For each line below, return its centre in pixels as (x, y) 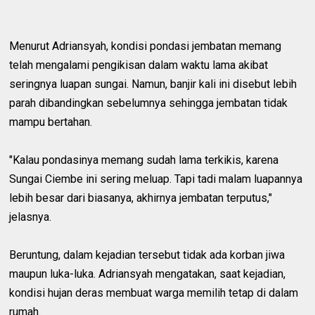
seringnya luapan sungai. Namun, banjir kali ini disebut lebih (153, 84)
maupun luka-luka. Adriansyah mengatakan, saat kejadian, (148, 274)
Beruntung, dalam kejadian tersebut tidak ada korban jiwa (147, 255)
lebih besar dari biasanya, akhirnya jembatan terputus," (141, 198)
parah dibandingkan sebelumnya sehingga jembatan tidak (149, 103)
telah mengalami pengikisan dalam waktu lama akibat (139, 65)
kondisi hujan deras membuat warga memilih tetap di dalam (154, 293)
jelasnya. (31, 217)
